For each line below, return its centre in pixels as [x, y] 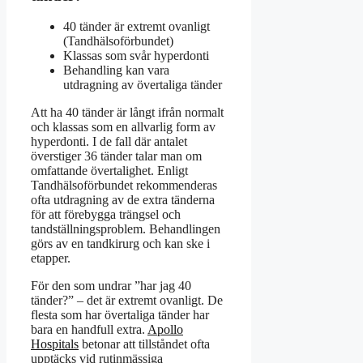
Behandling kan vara [116, 70]
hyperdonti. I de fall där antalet [109, 142]
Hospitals [55, 344]
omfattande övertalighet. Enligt [109, 171]
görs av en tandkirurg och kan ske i [120, 244]
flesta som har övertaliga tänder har [120, 315]
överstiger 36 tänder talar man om [116, 156]
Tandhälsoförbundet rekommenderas [124, 186]
